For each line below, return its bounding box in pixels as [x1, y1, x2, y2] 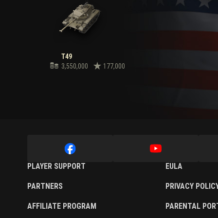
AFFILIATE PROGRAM [27, 201, 96, 211]
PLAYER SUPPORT [27, 162, 86, 171]
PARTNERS [27, 182, 63, 191]
